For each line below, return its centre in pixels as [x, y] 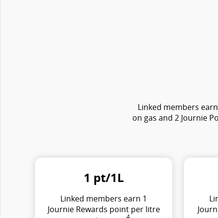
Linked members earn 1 [104, 198]
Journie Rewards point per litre [104, 209]
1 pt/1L [104, 177]
